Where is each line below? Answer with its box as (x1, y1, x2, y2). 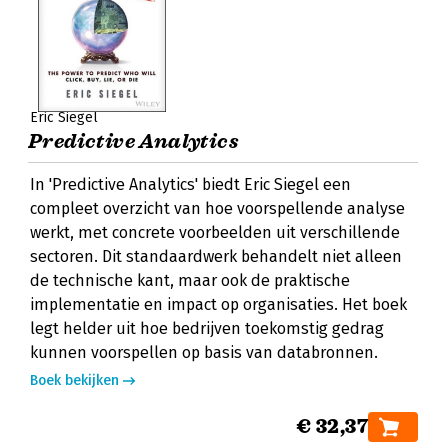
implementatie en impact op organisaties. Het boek (30, 295, 407, 314)
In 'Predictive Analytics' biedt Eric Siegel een (30, 175, 351, 194)
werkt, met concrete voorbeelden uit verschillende (30, 223, 400, 242)
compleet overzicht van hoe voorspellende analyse (30, 199, 405, 218)
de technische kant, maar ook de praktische (30, 271, 350, 290)
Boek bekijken (30, 372, 119, 389)
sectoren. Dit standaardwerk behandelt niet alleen (30, 247, 402, 266)
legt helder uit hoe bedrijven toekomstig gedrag (30, 319, 384, 338)
